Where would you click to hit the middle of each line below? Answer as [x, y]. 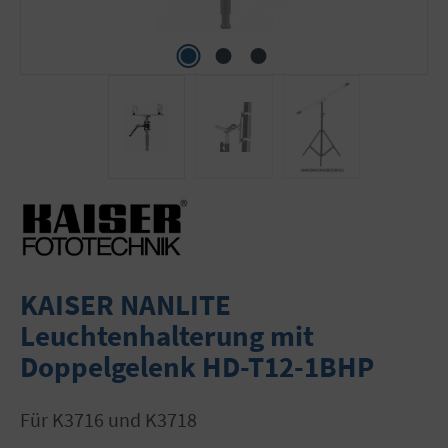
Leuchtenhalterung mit [167, 335]
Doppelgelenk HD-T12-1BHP [197, 366]
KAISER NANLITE [125, 304]
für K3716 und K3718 [113, 419]
